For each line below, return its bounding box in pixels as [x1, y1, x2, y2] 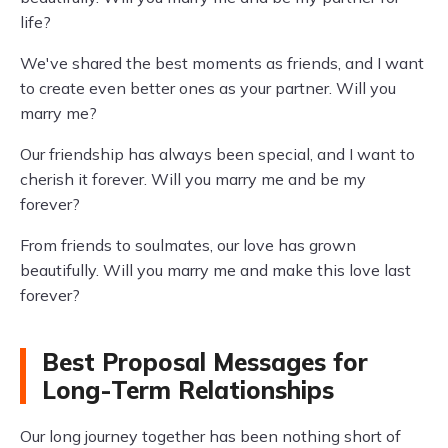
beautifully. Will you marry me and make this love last [20, 260, 411, 280]
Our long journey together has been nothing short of [20, 426, 401, 446]
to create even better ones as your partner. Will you [20, 78, 396, 98]
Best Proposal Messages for [42, 347, 368, 377]
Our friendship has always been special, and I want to [20, 144, 415, 164]
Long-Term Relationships [42, 375, 334, 405]
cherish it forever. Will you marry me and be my [20, 169, 366, 189]
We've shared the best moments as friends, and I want [20, 53, 424, 73]
